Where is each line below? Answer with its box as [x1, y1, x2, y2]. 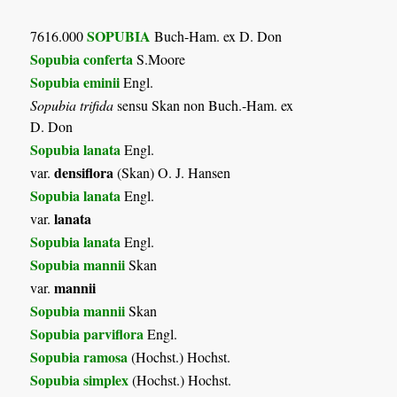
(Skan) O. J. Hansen [113, 162, 231, 182]
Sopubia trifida [30, 95, 114, 114]
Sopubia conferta [30, 48, 134, 69]
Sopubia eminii [30, 71, 121, 92]
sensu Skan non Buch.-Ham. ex [113, 95, 294, 114]
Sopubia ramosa [30, 346, 128, 367]
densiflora [54, 161, 114, 183]
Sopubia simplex [30, 369, 129, 390]
